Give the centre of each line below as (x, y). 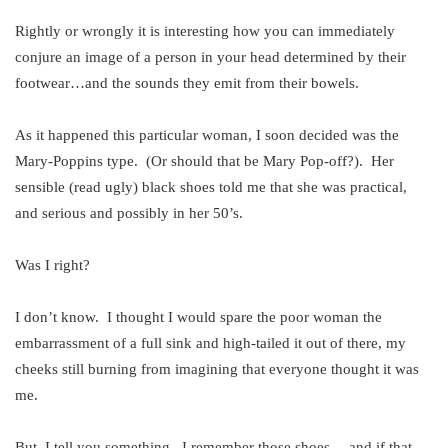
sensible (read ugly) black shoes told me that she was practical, (213, 187)
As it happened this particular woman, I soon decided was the (207, 135)
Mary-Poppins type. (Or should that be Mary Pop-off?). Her (204, 161)
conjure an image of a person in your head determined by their (210, 57)
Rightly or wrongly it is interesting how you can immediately (205, 31)
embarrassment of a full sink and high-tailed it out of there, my (210, 343)
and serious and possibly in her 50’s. (129, 213)
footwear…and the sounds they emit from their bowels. (187, 83)
